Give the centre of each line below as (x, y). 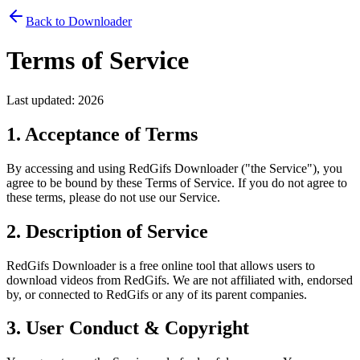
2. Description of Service (107, 231)
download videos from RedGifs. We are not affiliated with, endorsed (180, 280)
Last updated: (42, 100)
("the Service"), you (290, 168)
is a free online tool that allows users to (215, 265)
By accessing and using (67, 168)
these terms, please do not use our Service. (113, 197)
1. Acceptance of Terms (102, 134)
